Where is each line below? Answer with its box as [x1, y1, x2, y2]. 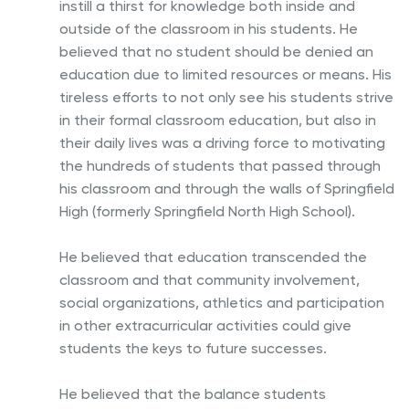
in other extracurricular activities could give [59, 316, 351, 334]
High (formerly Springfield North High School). [59, 202, 355, 220]
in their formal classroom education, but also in [59, 110, 376, 129]
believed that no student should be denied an [59, 42, 373, 60]
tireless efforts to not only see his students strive [59, 88, 393, 106]
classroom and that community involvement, [59, 270, 360, 288]
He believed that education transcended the [59, 247, 367, 266]
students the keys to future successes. [59, 339, 327, 357]
